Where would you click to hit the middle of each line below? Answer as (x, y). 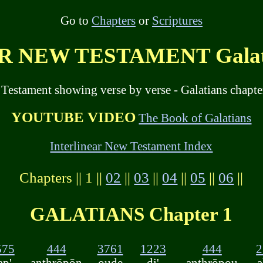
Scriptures (177, 20)
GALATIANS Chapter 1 (131, 214)
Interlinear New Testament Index (131, 146)
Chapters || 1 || (63, 177)
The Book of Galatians (195, 117)
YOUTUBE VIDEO (74, 117)
